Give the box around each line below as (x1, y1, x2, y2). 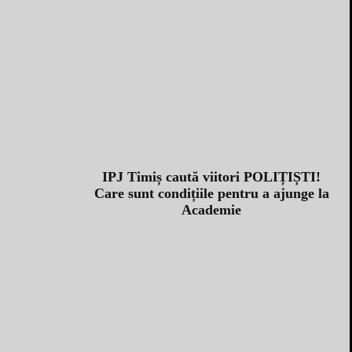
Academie (181, 201, 241, 218)
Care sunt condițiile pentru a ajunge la (93, 185, 329, 201)
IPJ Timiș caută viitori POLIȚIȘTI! (102, 168, 321, 185)
